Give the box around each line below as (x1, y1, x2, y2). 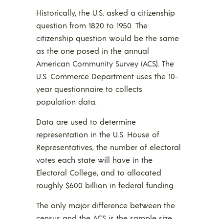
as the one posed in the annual (36, 45, 149, 56)
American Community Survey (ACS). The (36, 58, 174, 69)
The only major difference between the (36, 200, 175, 211)
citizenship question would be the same (36, 33, 179, 44)
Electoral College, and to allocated (36, 167, 161, 178)
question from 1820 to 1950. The (36, 20, 148, 31)
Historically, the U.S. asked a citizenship (36, 7, 175, 18)
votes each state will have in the (36, 154, 153, 165)
